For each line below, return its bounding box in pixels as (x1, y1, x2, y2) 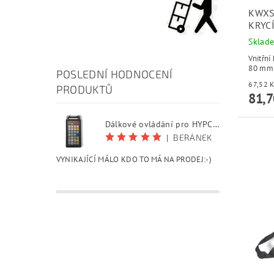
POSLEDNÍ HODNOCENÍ (56, 67, 173, 81)
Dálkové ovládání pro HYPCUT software (212, 119, 220, 130)
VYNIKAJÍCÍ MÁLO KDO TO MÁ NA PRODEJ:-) (56, 154, 212, 165)
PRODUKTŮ (56, 82, 113, 96)
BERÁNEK (173, 131, 212, 143)
